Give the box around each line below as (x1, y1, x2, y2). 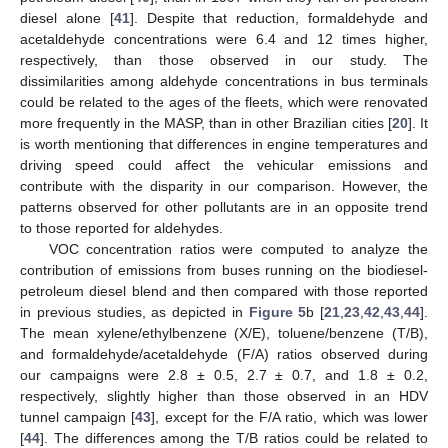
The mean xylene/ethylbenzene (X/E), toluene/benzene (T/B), (20, 325, 428, 341)
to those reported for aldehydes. (20, 220, 223, 236)
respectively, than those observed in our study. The (20, 52, 428, 68)
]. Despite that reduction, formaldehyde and (129, 10, 429, 26)
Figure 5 (248, 304, 307, 320)
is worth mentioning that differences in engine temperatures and (20, 136, 428, 152)
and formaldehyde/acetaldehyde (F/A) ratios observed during (20, 346, 428, 362)
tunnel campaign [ (20, 409, 136, 425)
